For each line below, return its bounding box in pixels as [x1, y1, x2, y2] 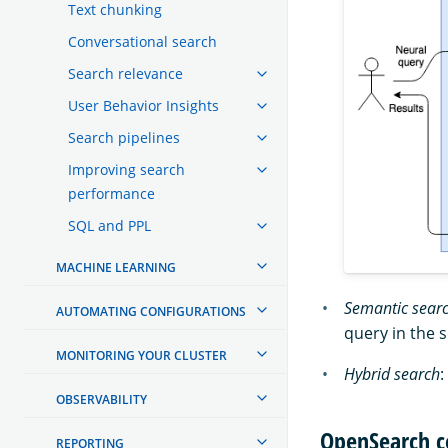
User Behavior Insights [68, 95, 219, 115]
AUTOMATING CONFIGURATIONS [56, 302, 246, 320]
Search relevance [68, 63, 183, 83]
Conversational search [68, 31, 217, 51]
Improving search [68, 159, 185, 179]
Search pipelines [68, 127, 180, 147]
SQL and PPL [68, 215, 151, 235]
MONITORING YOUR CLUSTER [56, 346, 227, 364]
